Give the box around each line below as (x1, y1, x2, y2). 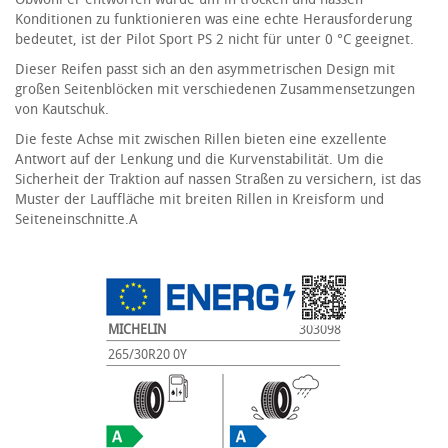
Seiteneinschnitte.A (15, 211, 138, 228)
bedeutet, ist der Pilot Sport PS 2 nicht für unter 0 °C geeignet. (15, 31, 414, 48)
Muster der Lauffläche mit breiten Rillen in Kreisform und (15, 191, 384, 208)
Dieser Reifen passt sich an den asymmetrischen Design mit (15, 61, 395, 78)
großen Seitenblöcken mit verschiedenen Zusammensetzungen (15, 81, 415, 98)
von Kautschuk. (15, 101, 109, 118)
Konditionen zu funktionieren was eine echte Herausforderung (15, 11, 412, 28)
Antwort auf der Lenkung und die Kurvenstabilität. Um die (15, 151, 384, 168)
